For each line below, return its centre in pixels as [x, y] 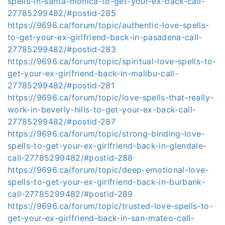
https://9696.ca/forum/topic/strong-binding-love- [106, 134]
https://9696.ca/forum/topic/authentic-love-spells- [108, 25]
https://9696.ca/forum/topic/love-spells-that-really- [111, 97]
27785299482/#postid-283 [62, 49]
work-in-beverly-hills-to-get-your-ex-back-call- [102, 109]
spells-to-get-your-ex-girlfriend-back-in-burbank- [106, 182]
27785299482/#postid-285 [62, 13]
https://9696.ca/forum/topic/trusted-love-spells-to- [110, 206]
